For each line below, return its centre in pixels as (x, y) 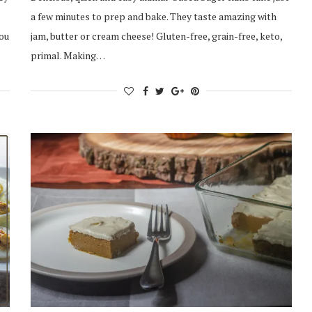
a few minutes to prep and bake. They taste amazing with (154, 16)
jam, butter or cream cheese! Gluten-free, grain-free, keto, (157, 36)
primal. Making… (68, 55)
